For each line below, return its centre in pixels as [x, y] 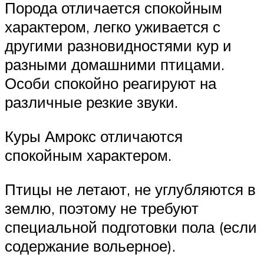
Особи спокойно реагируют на [110, 83]
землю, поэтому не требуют [102, 208]
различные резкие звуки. [91, 102]
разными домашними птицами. [115, 65]
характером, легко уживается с [113, 27]
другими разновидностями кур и [118, 46]
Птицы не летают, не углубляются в [130, 189]
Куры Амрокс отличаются [94, 136]
